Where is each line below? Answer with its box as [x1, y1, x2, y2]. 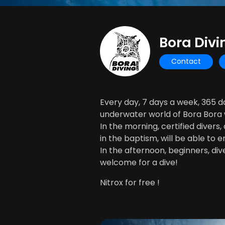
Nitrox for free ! [100, 177, 160, 188]
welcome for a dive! [100, 157, 178, 168]
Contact [171, 56, 201, 66]
